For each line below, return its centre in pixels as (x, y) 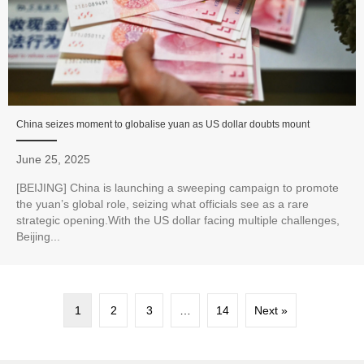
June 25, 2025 (53, 159)
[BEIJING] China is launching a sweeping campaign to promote (178, 187)
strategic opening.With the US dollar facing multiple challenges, (178, 220)
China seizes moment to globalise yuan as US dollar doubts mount (163, 124)
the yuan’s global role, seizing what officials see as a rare (162, 204)
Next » (271, 311)
